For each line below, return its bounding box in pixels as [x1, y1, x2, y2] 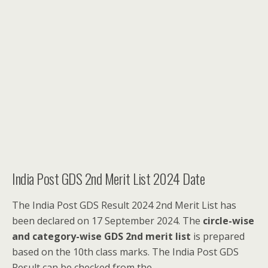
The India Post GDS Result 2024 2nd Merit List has [12, 198, 236, 212]
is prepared [191, 229, 245, 243]
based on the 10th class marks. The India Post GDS [12, 245, 239, 258]
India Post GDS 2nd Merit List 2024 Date [12, 167, 205, 189]
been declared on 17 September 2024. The [12, 214, 203, 227]
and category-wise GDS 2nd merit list [12, 229, 191, 243]
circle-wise [203, 214, 254, 227]
